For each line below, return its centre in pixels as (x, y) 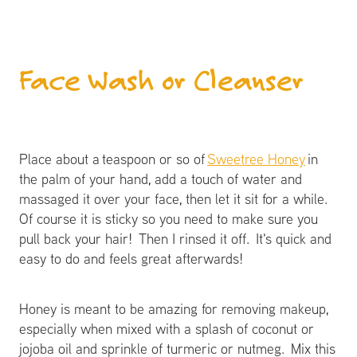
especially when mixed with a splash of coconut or (167, 328)
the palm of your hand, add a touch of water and (161, 178)
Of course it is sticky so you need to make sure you (169, 218)
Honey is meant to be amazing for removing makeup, (174, 308)
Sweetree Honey (256, 159)
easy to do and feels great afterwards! (133, 258)
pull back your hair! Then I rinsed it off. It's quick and (175, 238)
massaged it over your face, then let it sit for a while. (175, 198)
